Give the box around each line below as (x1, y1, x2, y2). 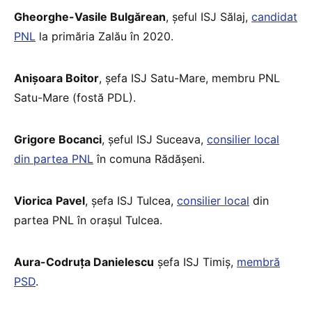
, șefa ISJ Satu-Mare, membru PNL (99, 70, 280, 85)
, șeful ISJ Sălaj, (166, 9, 251, 24)
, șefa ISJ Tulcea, (85, 193, 177, 208)
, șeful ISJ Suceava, (102, 132, 207, 146)
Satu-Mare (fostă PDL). (14, 90, 136, 104)
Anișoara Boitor (14, 70, 99, 85)
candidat (251, 9, 297, 24)
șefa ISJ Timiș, (154, 254, 237, 269)
